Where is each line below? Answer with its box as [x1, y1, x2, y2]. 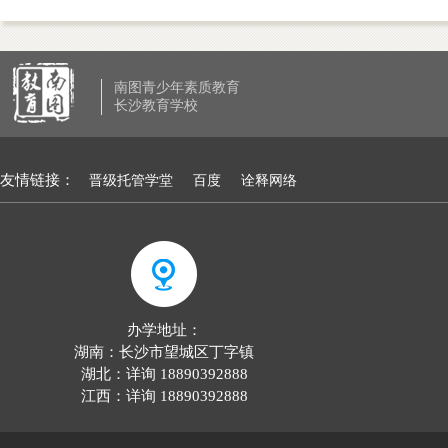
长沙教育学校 [114, 98, 198, 113]
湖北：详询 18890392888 [80, 366, 248, 382]
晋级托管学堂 [89, 173, 173, 188]
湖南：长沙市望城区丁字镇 [74, 344, 254, 360]
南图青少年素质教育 [114, 80, 240, 95]
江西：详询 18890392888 [80, 388, 248, 404]
